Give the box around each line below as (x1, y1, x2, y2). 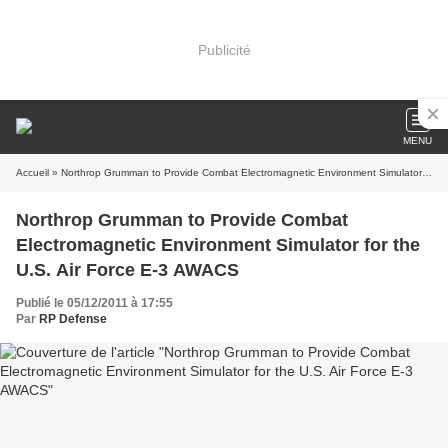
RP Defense (39, 312, 107, 326)
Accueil (16, 167, 49, 178)
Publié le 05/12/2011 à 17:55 (16, 296, 173, 310)
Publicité (197, 41, 251, 58)
